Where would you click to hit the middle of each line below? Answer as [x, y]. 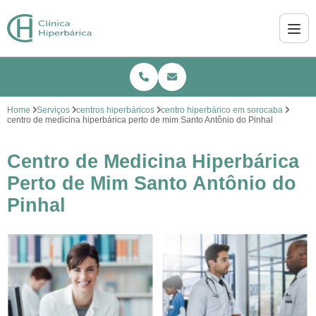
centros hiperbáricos [115, 110]
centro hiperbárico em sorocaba [222, 110]
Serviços [53, 110]
